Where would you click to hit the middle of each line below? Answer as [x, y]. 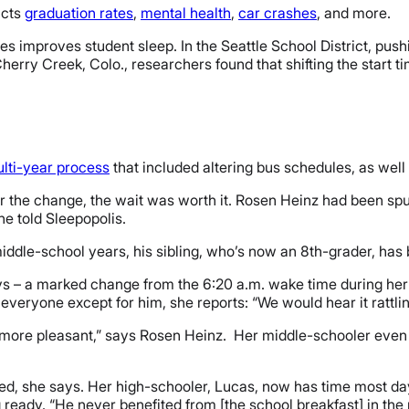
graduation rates [79, 12]
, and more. [354, 12]
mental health [186, 12]
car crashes [278, 12]
